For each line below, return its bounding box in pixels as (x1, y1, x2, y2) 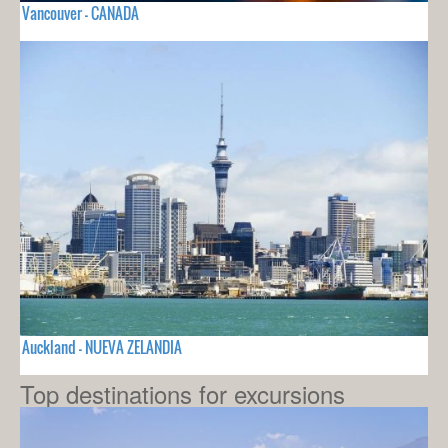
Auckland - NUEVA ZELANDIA (22, 335, 182, 358)
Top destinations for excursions (20, 375, 345, 411)
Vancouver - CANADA (22, 2, 139, 25)
